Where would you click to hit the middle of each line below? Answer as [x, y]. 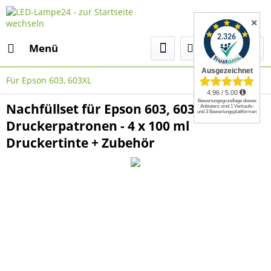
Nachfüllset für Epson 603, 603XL [108, 109]
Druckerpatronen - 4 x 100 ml [98, 126]
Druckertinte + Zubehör [80, 143]
